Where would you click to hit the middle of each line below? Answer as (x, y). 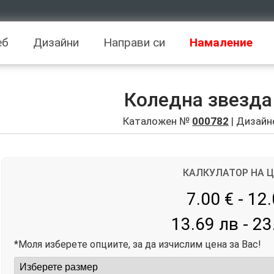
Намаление (221, 43)
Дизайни (56, 43)
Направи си (134, 43)
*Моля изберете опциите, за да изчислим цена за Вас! (137, 244)
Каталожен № (157, 121)
